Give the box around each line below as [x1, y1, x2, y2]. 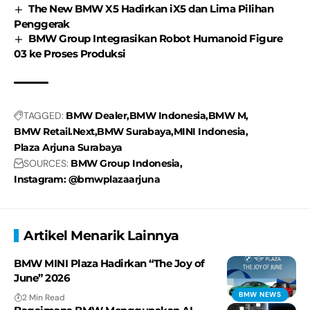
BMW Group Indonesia [71, 157, 180, 170]
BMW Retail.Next [14, 125, 95, 138]
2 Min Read [22, 292, 65, 304]
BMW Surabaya [97, 125, 171, 138]
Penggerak [14, 17, 70, 31]
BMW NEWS [239, 290, 282, 300]
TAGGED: [24, 109, 64, 122]
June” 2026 [14, 271, 70, 285]
